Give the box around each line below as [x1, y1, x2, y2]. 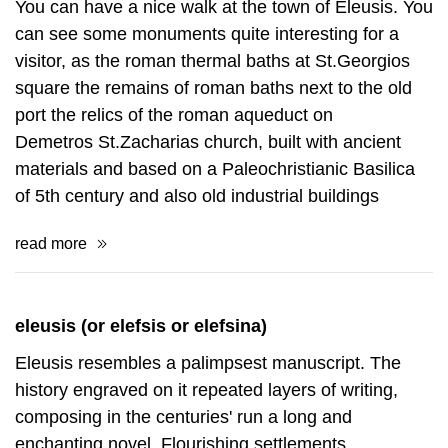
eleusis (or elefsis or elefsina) [15, 316, 267, 336]
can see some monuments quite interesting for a [15, 24, 399, 44]
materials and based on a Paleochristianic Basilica [15, 159, 415, 179]
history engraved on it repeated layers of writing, [15, 380, 398, 400]
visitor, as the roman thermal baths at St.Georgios [15, 51, 410, 71]
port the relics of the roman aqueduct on [15, 105, 333, 125]
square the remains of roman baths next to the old [15, 78, 412, 98]
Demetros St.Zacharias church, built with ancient [15, 132, 401, 152]
